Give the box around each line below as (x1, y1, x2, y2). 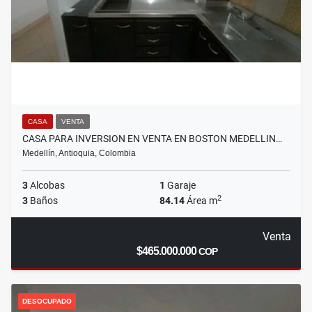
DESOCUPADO (22, 297, 72, 306)
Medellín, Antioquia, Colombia (22, 148, 136, 159)
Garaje (165, 180, 196, 192)
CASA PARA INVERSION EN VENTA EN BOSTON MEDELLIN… (22, 133, 282, 145)
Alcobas (28, 180, 65, 192)
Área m (185, 195, 217, 207)
